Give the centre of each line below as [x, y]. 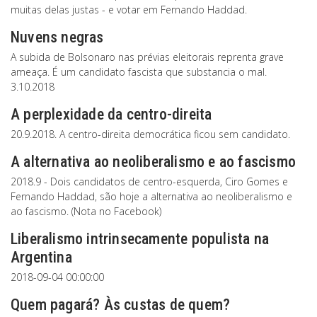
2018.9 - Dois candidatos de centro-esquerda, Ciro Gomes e [149, 181]
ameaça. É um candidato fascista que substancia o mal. [139, 72]
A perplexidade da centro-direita [111, 114]
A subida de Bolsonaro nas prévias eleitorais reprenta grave [147, 57]
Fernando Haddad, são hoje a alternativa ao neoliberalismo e [151, 196]
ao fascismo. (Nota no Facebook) [86, 211]
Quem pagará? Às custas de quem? [121, 305]
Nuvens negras [57, 37]
